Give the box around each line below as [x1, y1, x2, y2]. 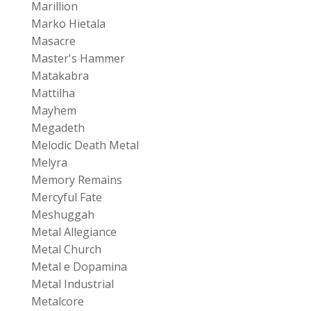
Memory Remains [31, 171, 122, 187]
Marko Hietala [31, 15, 106, 31]
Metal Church [31, 241, 101, 257]
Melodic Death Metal [31, 137, 139, 153]
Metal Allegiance [31, 224, 117, 239]
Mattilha [31, 85, 75, 101]
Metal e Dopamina [31, 258, 127, 274]
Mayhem [31, 102, 76, 118]
